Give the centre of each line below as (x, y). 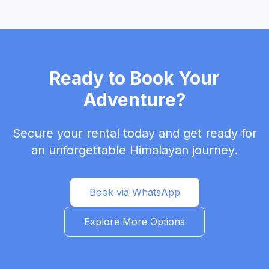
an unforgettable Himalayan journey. (134, 150)
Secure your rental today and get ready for (134, 133)
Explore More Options (134, 222)
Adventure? (134, 100)
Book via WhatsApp (134, 192)
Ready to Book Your (134, 78)
